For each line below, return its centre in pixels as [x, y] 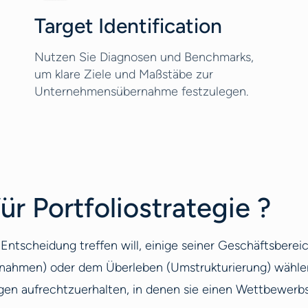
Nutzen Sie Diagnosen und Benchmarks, [144, 57]
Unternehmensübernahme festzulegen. [142, 91]
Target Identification [129, 26]
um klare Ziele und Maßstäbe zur [124, 74]
